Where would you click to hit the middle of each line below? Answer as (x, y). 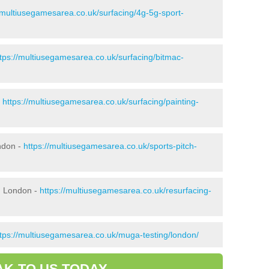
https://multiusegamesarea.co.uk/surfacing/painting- (101, 101)
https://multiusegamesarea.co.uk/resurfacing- (125, 190)
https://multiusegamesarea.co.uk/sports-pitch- (110, 146)
